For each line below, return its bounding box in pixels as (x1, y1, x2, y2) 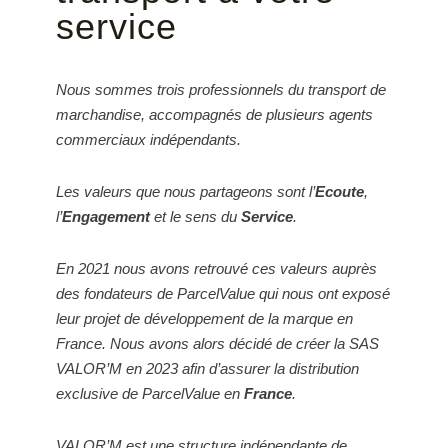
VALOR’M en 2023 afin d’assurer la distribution (56, 359, 359, 377)
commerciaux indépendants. (56, 130, 241, 148)
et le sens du (150, 207, 241, 225)
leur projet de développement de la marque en (56, 309, 353, 327)
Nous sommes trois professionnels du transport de (56, 80, 386, 98)
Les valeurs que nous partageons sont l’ (56, 182, 315, 200)
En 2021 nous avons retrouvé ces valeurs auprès (56, 259, 377, 277)
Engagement (62, 207, 150, 225)
